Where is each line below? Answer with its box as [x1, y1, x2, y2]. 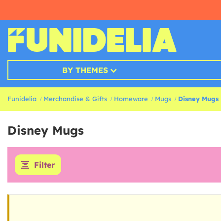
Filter [34, 160, 55, 170]
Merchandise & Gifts [43, 95, 107, 103]
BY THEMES [62, 65, 108, 75]
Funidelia [7, 95, 37, 103]
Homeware [114, 95, 148, 103]
